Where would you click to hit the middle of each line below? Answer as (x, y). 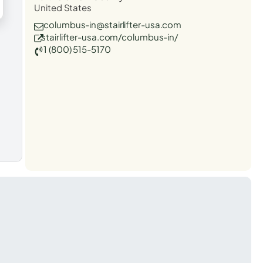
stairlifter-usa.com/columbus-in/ (110, 36)
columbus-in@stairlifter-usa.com (113, 24)
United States (63, 7)
